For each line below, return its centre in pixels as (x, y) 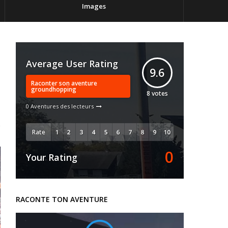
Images (94, 6)
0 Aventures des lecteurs (60, 106)
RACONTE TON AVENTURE (62, 199)
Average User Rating (72, 64)
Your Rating (52, 157)
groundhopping (54, 89)
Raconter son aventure (64, 83)
